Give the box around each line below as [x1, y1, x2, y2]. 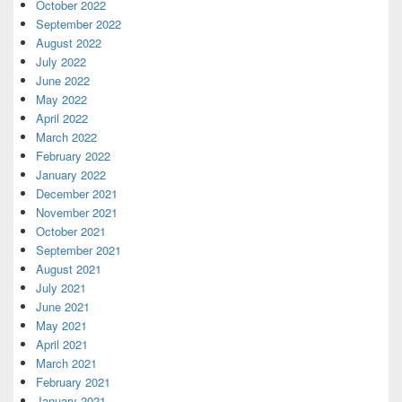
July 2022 [36, 53, 86, 70]
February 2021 [36, 373, 110, 390]
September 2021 [36, 241, 121, 258]
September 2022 [36, 15, 121, 32]
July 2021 [36, 279, 86, 296]
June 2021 [36, 298, 90, 315]
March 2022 [36, 128, 97, 145]
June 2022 [36, 72, 90, 89]
